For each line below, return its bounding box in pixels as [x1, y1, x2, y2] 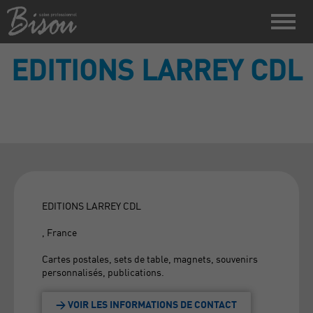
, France [42, 226, 77, 238]
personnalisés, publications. [42, 265, 164, 278]
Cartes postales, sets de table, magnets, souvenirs [42, 252, 258, 265]
